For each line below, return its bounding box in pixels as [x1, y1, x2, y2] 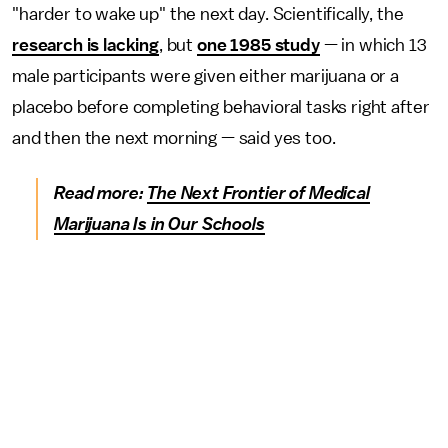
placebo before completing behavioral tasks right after [12, 98, 430, 116]
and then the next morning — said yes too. [12, 129, 340, 147]
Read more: [54, 184, 148, 202]
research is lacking [12, 36, 159, 54]
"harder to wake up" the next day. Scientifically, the [12, 5, 404, 23]
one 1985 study [197, 36, 320, 54]
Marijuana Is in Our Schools [54, 215, 265, 233]
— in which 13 [319, 36, 427, 54]
